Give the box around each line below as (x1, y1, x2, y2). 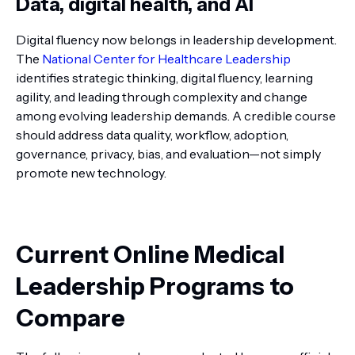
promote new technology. (16, 165, 166, 181)
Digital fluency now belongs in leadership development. (16, 32, 337, 48)
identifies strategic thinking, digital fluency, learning (16, 70, 313, 86)
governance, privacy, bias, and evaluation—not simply (16, 146, 321, 162)
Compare (16, 303, 125, 333)
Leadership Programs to (16, 272, 294, 301)
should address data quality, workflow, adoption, (16, 127, 288, 143)
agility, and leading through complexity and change (16, 89, 307, 105)
